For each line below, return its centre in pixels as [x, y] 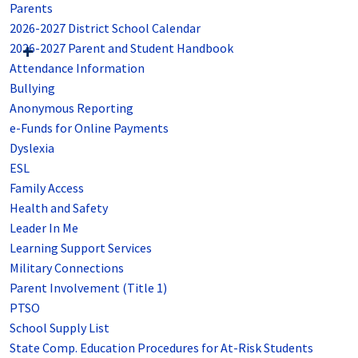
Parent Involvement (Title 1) [88, 287]
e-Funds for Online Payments [89, 127]
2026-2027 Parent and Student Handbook [121, 48]
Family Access [47, 187]
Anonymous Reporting [72, 107]
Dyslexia [32, 147]
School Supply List [60, 327]
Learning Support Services [81, 247]
